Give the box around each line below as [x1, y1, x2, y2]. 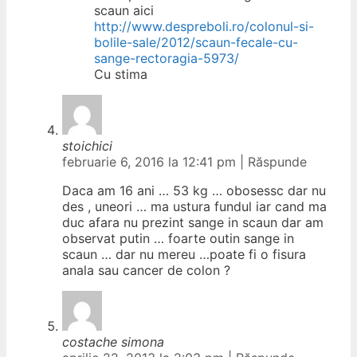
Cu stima [94, 65, 147, 82]
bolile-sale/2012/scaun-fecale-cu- [94, 33, 298, 50]
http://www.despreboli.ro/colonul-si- [94, 18, 314, 34]
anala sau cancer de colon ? [62, 261, 230, 278]
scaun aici [94, 2, 154, 18]
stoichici [62, 137, 112, 154]
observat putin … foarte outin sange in [62, 229, 294, 246]
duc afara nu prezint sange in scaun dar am [62, 214, 324, 230]
